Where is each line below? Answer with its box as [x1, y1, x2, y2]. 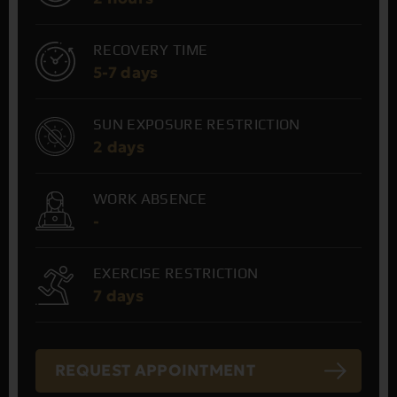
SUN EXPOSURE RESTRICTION [93, 115, 300, 133]
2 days [93, 137, 144, 157]
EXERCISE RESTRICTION [93, 264, 259, 282]
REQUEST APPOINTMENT [55, 361, 256, 380]
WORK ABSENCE [93, 190, 206, 207]
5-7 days [93, 63, 159, 82]
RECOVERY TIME [93, 41, 208, 58]
